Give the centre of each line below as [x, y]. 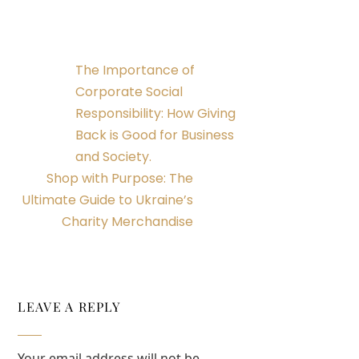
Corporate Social [129, 91]
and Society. [114, 156]
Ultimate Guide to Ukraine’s [107, 200]
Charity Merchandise [127, 221]
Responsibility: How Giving [156, 113]
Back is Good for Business [155, 135]
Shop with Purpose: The [119, 178]
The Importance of [135, 70]
